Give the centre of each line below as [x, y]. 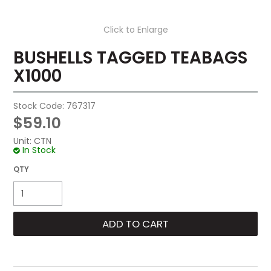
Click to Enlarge [135, 30]
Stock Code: [39, 106]
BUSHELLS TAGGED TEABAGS [131, 58]
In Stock [39, 150]
